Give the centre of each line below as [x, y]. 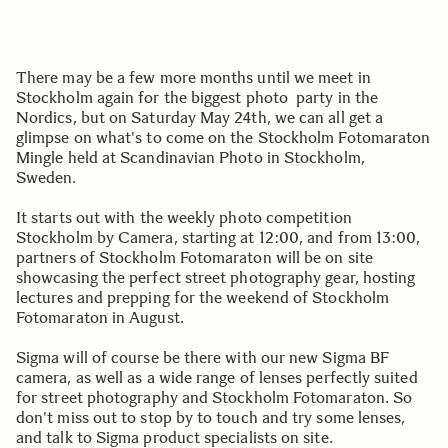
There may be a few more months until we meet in [193, 77]
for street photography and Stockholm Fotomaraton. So [214, 397]
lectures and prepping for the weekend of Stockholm [202, 297]
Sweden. [48, 177]
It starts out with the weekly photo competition [184, 217]
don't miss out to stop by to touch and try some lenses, [211, 417]
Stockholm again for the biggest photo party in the [197, 97]
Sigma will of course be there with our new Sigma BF [203, 357]
